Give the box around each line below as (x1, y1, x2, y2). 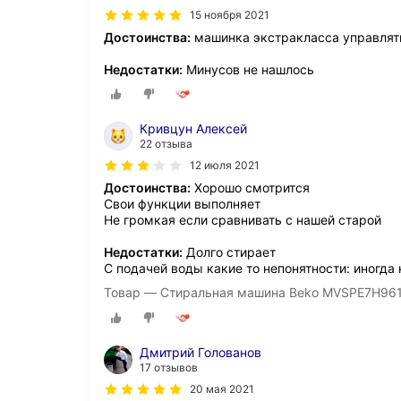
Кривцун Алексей (140, 120, 247, 136)
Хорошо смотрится (191, 179, 310, 195)
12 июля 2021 (190, 158, 260, 172)
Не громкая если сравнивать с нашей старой (104, 211, 381, 227)
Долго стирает (183, 243, 276, 260)
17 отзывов (140, 361, 198, 375)
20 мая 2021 (190, 382, 254, 397)
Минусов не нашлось (183, 61, 314, 77)
